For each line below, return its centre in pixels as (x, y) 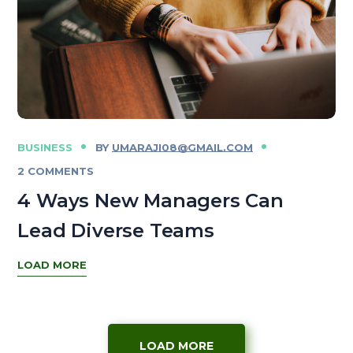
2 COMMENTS (56, 171)
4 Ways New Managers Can (150, 201)
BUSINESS (45, 148)
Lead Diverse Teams (116, 231)
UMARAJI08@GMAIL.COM (182, 148)
